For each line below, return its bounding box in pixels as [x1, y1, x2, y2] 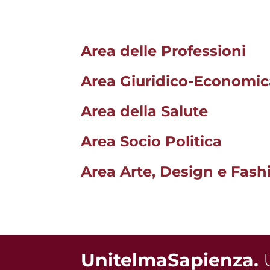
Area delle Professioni [81, 42, 246, 60]
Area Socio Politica [81, 132, 222, 150]
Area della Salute [81, 102, 209, 120]
